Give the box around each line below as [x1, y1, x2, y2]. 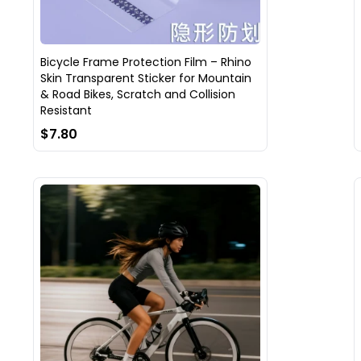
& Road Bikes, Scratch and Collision [39, 85, 235, 102]
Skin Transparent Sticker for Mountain [39, 69, 251, 86]
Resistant [39, 102, 92, 118]
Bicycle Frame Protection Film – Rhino [39, 53, 251, 70]
